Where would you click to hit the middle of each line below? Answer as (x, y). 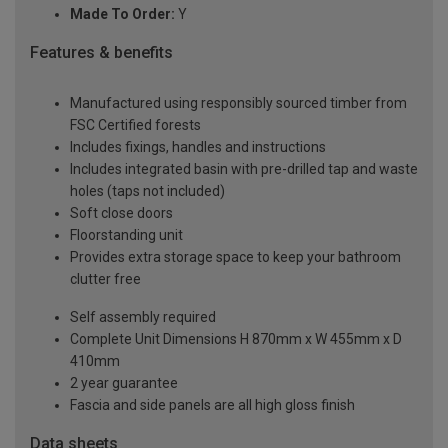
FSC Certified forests (135, 125)
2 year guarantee (124, 383)
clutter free (105, 279)
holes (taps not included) (147, 191)
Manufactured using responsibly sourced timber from (238, 103)
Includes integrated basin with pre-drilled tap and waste (244, 169)
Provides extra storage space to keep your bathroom (235, 257)
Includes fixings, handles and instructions (198, 147)
